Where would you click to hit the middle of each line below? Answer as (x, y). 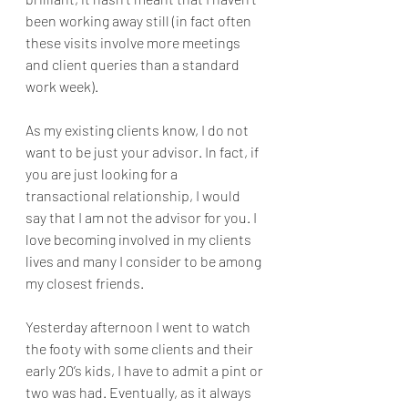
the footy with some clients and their (141, 348)
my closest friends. (85, 283)
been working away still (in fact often (140, 20)
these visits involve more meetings (134, 42)
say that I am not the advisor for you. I (143, 217)
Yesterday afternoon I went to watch (139, 326)
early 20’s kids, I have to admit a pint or (146, 370)
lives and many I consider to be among (145, 261)
